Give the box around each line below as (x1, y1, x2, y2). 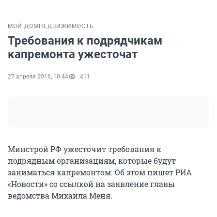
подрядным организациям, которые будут (8, 155, 176, 166)
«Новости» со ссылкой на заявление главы (8, 179, 175, 189)
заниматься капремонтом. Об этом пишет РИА (8, 167, 192, 178)
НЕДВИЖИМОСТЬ (39, 23, 94, 30)
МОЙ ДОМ (8, 23, 39, 30)
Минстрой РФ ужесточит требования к (8, 144, 161, 155)
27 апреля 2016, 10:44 (8, 73, 68, 80)
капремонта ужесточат (8, 47, 138, 62)
